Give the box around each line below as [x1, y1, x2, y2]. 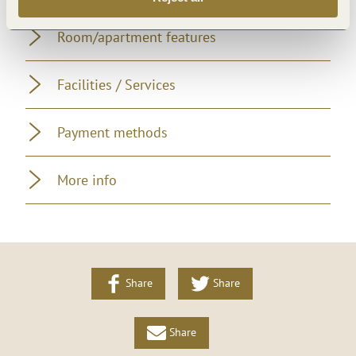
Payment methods [57, 122, 168, 141]
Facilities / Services [57, 75, 176, 94]
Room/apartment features [57, 27, 216, 46]
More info [57, 170, 117, 189]
